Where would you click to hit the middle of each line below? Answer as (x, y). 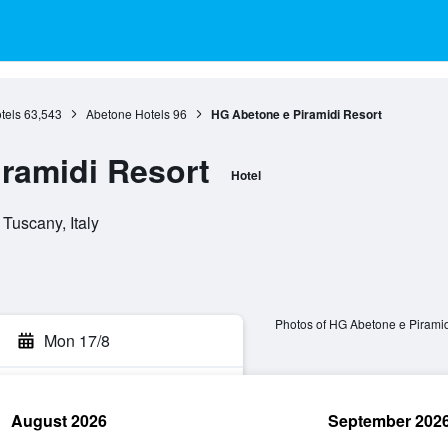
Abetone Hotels (127, 113)
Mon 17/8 (77, 340)
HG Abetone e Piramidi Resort (296, 114)
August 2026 (59, 420)
